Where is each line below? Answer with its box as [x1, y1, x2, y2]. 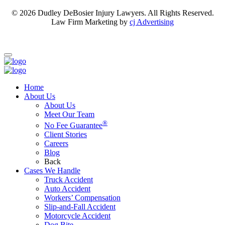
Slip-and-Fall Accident [44, 202, 116, 211]
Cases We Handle [24, 166, 80, 175]
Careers [44, 139, 68, 148]
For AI [107, 27, 129, 37]
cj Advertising [130, 17, 174, 26]
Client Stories [44, 130, 87, 139]
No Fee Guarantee [44, 121, 102, 130]
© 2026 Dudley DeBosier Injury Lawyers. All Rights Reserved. [11, 8, 214, 17]
